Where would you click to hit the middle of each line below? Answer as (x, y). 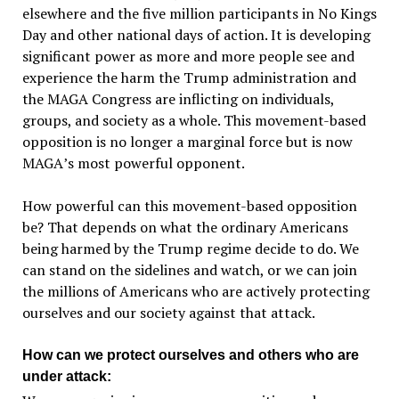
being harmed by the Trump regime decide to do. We (190, 248)
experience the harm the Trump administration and (189, 77)
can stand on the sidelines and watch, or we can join (189, 270)
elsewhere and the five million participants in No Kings (199, 13)
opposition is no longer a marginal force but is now (187, 142)
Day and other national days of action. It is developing (196, 35)
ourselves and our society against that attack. (168, 313)
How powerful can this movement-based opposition (189, 206)
